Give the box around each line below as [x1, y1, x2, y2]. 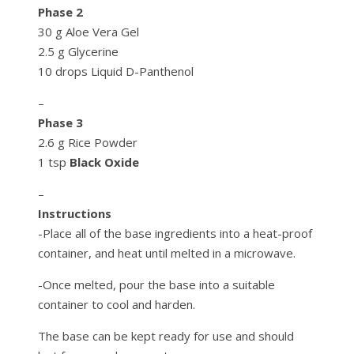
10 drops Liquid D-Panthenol [38, 63, 194, 80]
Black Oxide [70, 154, 139, 171]
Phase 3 [38, 115, 83, 131]
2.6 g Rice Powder [38, 134, 137, 151]
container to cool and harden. [38, 296, 195, 313]
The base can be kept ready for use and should [38, 328, 294, 345]
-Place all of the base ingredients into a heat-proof [38, 225, 312, 242]
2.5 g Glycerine [38, 43, 119, 60]
